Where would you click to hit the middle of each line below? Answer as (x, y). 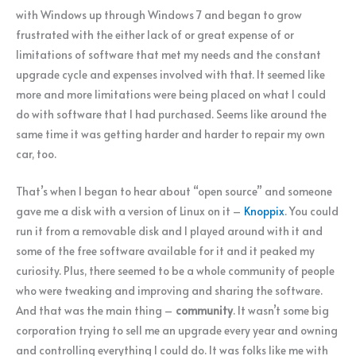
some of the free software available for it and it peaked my (165, 250)
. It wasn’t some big (281, 310)
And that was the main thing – (96, 310)
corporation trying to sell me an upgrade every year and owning (177, 330)
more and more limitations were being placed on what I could (171, 94)
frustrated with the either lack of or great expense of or (155, 34)
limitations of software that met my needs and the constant (168, 54)
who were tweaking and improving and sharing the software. (169, 290)
